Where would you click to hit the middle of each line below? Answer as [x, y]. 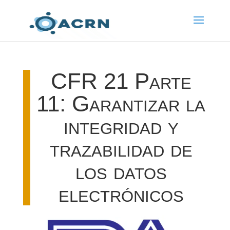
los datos [121, 171]
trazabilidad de [121, 149]
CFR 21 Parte [121, 81]
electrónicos [121, 194]
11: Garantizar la [121, 103]
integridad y [121, 126]
